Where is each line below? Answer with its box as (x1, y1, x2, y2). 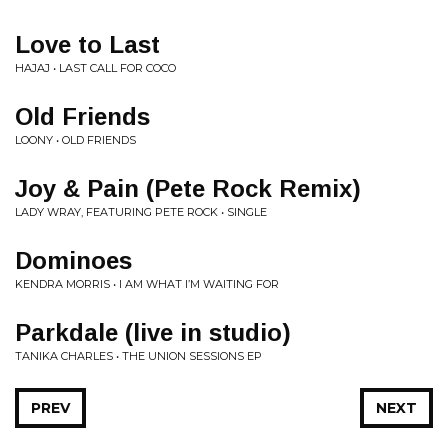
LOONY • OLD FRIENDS (15, 133, 136, 147)
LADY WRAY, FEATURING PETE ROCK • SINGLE (15, 205, 267, 219)
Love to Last (15, 31, 160, 58)
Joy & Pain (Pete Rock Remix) (15, 175, 361, 202)
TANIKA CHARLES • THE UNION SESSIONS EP (15, 349, 262, 363)
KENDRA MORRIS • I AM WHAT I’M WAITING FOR (15, 277, 279, 291)
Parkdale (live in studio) (15, 319, 291, 346)
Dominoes (15, 247, 132, 274)
